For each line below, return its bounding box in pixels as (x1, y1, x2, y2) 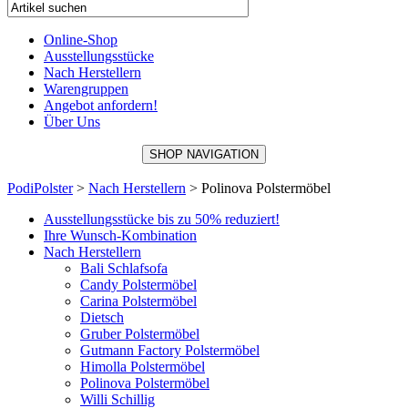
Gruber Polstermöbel (80, 326, 199, 342)
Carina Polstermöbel (80, 293, 197, 309)
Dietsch (80, 310, 124, 325)
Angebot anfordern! (44, 97, 158, 113)
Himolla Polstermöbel (80, 359, 205, 374)
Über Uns (44, 114, 100, 129)
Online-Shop (44, 32, 117, 47)
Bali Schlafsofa (80, 260, 168, 276)
